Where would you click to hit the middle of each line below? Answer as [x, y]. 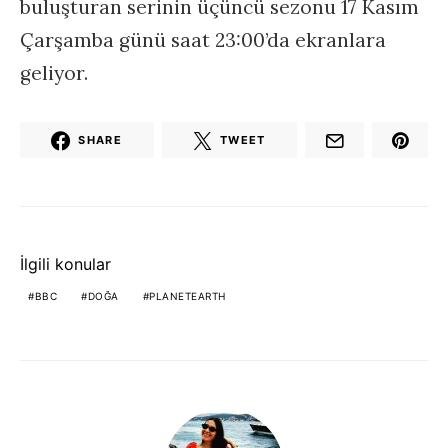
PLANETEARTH [187, 296]
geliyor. [54, 73]
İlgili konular [65, 264]
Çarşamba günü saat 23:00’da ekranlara [203, 40]
